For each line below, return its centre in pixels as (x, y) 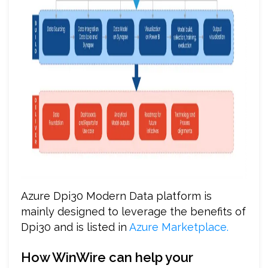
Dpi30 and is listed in (75, 227)
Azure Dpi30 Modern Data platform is (116, 196)
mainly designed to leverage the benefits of (133, 211)
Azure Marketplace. (179, 227)
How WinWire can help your (107, 257)
